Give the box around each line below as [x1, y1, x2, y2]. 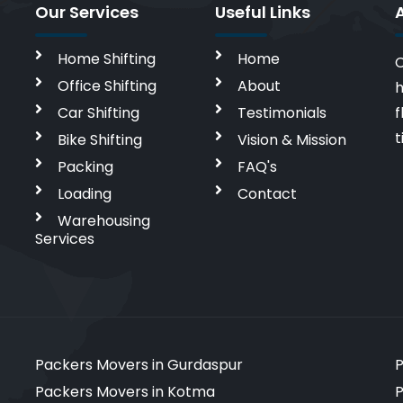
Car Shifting [58, 102, 139, 123]
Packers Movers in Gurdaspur [35, 354, 243, 375]
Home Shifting [58, 48, 156, 69]
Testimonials [237, 102, 327, 123]
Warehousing [58, 210, 150, 231]
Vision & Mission [237, 129, 346, 150]
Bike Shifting [58, 129, 142, 150]
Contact [237, 183, 297, 204]
